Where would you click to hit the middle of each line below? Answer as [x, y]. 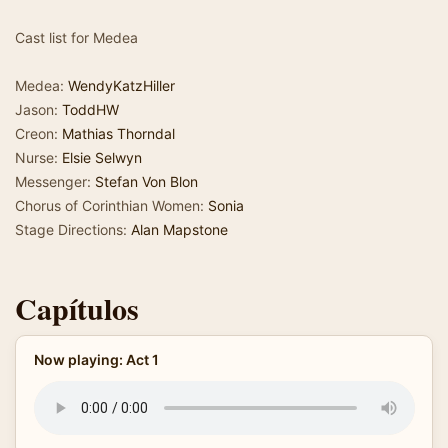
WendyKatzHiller [121, 85]
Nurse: [38, 157]
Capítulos [77, 308]
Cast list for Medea [76, 37]
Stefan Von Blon [146, 181]
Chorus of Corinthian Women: [111, 205]
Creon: [38, 133]
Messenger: [55, 181]
